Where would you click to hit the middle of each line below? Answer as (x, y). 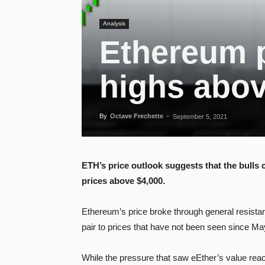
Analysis (114, 23)
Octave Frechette (137, 116)
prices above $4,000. (123, 180)
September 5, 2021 (200, 116)
